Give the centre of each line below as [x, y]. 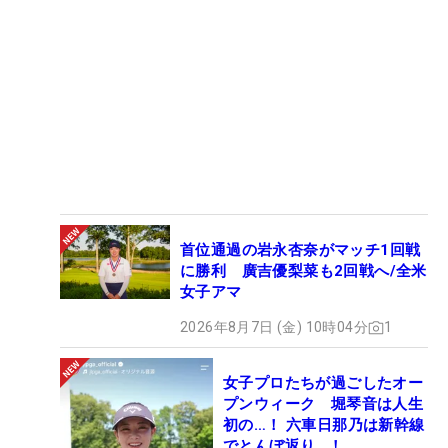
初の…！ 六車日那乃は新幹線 [324, 425]
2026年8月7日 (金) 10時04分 [274, 327]
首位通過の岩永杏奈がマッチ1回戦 [300, 250]
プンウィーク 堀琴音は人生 [323, 404]
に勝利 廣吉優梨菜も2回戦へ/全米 [303, 271]
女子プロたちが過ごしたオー [323, 383]
